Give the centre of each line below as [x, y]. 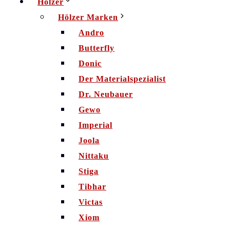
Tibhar [92, 187]
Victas [91, 202]
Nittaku [94, 156]
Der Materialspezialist [122, 79]
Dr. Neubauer [106, 94]
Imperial [95, 125]
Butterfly [97, 48]
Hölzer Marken [88, 17]
